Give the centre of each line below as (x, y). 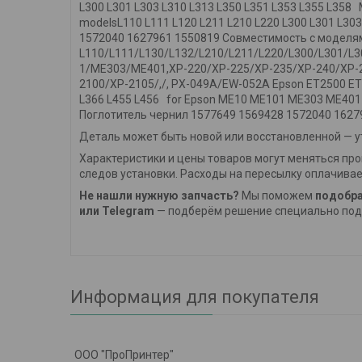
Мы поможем (277, 196)
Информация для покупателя (195, 297)
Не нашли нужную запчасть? (159, 196)
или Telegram (117, 211)
